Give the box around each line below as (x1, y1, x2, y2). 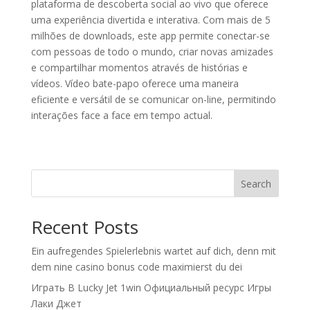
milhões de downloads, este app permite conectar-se (30, 29, 270, 42)
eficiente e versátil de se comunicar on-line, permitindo (30, 93, 276, 106)
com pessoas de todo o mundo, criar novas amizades (30, 45, 273, 58)
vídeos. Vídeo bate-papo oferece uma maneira (30, 77, 239, 90)
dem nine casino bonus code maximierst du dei (30, 260, 242, 273)
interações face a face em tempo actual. (30, 109, 212, 122)
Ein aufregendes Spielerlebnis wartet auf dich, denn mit (30, 244, 276, 257)
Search (241, 176, 272, 190)
